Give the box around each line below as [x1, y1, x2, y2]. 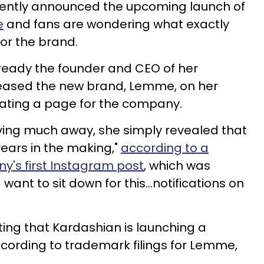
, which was [144, 157, 210, 174]
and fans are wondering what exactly [4, 16, 229, 32]
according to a [121, 140, 209, 156]
